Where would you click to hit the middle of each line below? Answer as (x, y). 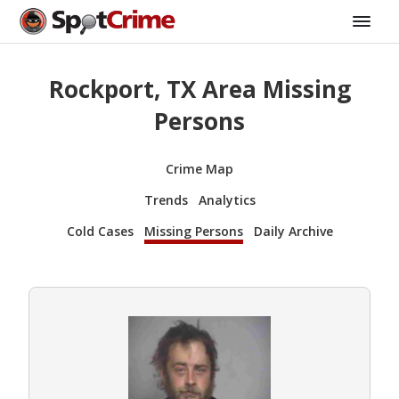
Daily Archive (293, 231)
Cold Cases (100, 231)
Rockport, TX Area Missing (199, 90)
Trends (166, 199)
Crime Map (199, 168)
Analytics (227, 199)
